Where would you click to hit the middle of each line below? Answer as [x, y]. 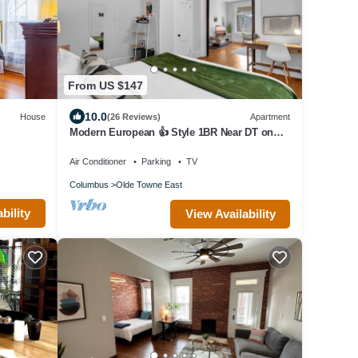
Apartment [270, 116]
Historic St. [95, 147]
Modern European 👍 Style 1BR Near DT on [171, 133]
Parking [156, 162]
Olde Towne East [149, 185]
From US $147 [105, 85]
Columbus [89, 185]
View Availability [230, 214]
